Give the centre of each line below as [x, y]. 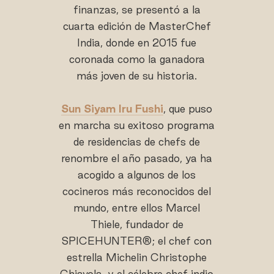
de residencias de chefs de [137, 142]
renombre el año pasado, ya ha [137, 158]
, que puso [188, 109]
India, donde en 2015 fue [137, 43]
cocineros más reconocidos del [137, 191]
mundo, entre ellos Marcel [137, 208]
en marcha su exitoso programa [137, 125]
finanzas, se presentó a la [137, 10]
